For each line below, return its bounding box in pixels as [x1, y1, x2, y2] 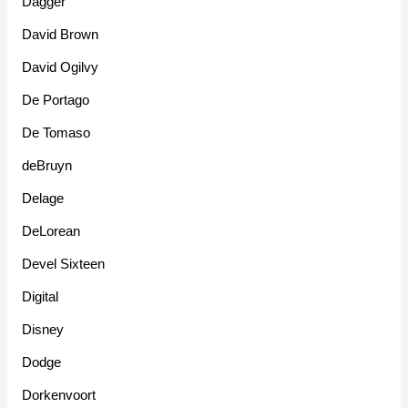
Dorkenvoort [22, 387, 97, 403]
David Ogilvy [22, 59, 99, 76]
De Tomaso [22, 125, 91, 141]
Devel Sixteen [22, 256, 106, 272]
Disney [22, 321, 65, 338]
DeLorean [22, 223, 81, 240]
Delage [22, 190, 65, 207]
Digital [22, 289, 59, 305]
